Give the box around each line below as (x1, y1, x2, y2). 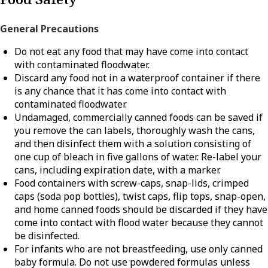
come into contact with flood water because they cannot (14, 216, 263, 230)
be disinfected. (14, 229, 80, 243)
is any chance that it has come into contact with (14, 84, 226, 98)
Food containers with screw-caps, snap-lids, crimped (14, 176, 249, 190)
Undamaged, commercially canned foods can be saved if (14, 111, 263, 124)
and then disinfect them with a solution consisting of (14, 137, 251, 151)
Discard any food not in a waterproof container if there (14, 71, 260, 85)
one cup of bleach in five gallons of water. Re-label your (14, 150, 261, 164)
